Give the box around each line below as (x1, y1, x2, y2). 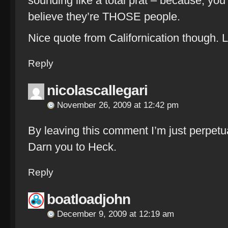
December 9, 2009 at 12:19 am (57, 209, 174, 219)
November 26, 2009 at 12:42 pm (57, 100, 179, 110)
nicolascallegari (47, 82, 148, 98)
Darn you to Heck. (28, 140, 117, 153)
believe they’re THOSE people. (28, 10, 180, 23)
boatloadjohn (47, 191, 130, 207)
